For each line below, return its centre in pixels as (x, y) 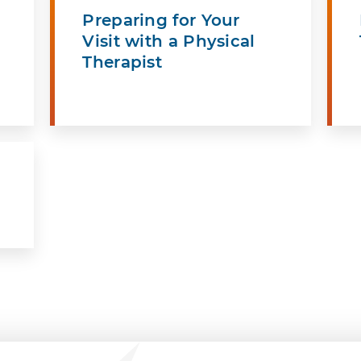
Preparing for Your (161, 20)
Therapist (122, 62)
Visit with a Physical (169, 41)
